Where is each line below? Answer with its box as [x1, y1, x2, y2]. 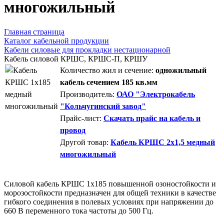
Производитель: [60, 89, 114, 98]
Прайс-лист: [60, 113, 101, 122]
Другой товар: [60, 137, 108, 146]
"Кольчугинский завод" [60, 101, 146, 110]
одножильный [153, 65, 206, 74]
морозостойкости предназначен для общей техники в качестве [4, 188, 216, 197]
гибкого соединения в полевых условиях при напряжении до [4, 197, 213, 206]
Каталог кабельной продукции [4, 36, 109, 45]
